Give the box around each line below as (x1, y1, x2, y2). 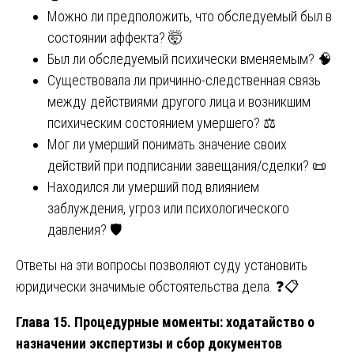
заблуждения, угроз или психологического (47, 200, 289, 217)
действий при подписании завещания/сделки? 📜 (47, 157, 326, 175)
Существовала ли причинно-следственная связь (47, 72, 321, 89)
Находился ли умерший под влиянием (47, 179, 259, 196)
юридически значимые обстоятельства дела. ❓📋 (16, 278, 299, 296)
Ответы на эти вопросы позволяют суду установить (16, 257, 307, 274)
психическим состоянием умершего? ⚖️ (47, 115, 276, 132)
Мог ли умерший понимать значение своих (47, 136, 287, 153)
